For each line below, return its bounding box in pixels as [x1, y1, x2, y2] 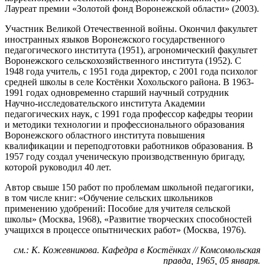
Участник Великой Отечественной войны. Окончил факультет [5, 23, 257, 34]
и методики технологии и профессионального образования [5, 119, 244, 130]
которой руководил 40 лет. [5, 161, 111, 172]
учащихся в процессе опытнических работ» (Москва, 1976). [5, 224, 246, 235]
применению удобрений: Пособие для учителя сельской [5, 203, 231, 214]
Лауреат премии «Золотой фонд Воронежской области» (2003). [5, 3, 259, 14]
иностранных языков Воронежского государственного [5, 34, 225, 44]
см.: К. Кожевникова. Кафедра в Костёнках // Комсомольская [14, 244, 260, 255]
